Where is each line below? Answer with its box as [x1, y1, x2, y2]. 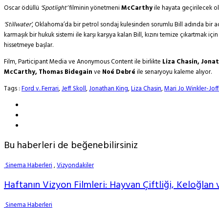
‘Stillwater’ [4, 20, 32, 30]
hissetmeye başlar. [4, 40, 53, 51]
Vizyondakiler [57, 160, 94, 171]
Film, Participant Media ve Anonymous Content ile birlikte [4, 57, 162, 67]
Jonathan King [89, 84, 128, 94]
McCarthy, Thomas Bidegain [4, 67, 94, 78]
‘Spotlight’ [39, 3, 67, 14]
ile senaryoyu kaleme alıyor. [137, 67, 212, 78]
